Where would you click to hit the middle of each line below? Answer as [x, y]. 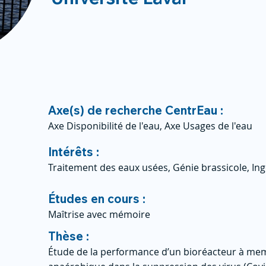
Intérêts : [74, 152]
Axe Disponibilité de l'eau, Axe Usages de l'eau [150, 126]
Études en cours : [97, 199]
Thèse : [69, 236]
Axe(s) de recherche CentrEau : [136, 110]
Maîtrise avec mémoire [99, 214]
